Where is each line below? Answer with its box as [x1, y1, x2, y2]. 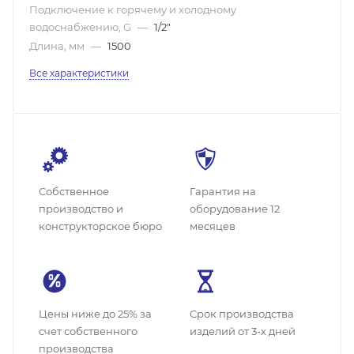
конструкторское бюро [39, 220, 162, 232]
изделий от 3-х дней [190, 325, 296, 337]
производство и [39, 202, 123, 215]
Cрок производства [190, 307, 294, 320]
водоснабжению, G [29, 21, 134, 33]
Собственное [39, 185, 109, 198]
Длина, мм [29, 40, 87, 52]
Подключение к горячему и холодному [29, 3, 236, 16]
